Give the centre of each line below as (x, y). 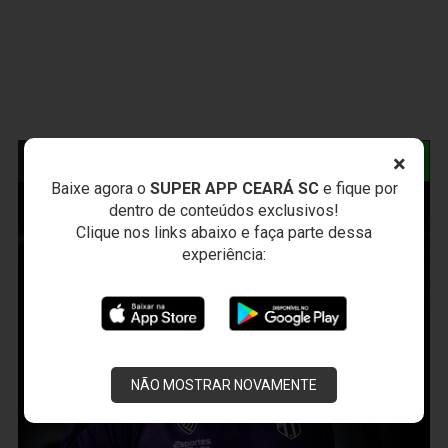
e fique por (358, 188)
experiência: (224, 254)
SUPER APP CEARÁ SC (234, 188)
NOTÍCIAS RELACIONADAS (136, 160)
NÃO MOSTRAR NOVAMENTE (224, 384)
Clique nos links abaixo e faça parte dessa (224, 232)
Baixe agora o (100, 188)
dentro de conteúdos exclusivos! (224, 210)
